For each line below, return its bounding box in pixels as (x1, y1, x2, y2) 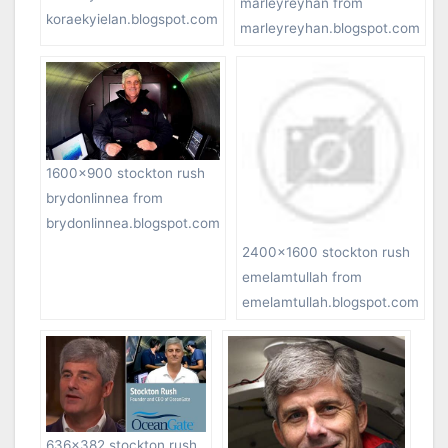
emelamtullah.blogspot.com (242, 294, 419, 311)
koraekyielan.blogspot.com (46, 11, 218, 28)
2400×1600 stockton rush (242, 244, 410, 261)
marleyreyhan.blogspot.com (240, 20, 420, 37)
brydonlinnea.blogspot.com (46, 214, 220, 231)
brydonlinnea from (46, 189, 163, 206)
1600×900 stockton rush (46, 164, 205, 181)
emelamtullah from (242, 269, 362, 286)
